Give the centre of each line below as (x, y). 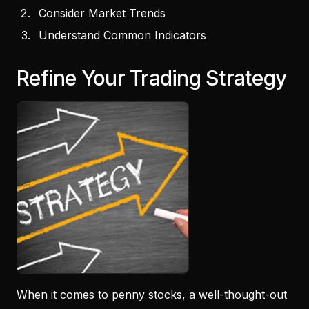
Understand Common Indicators (124, 35)
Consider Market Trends (102, 13)
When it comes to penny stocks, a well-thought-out (152, 294)
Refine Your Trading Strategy (151, 78)
